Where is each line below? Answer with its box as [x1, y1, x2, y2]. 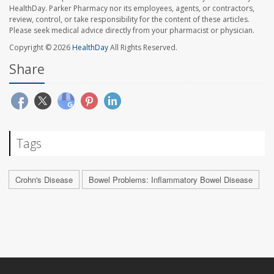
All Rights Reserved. [108, 42, 177, 53]
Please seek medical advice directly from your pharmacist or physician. [9, 25, 254, 36]
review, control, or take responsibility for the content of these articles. [9, 14, 250, 25]
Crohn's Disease [15, 174, 73, 186]
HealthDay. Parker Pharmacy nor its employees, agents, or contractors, [9, 3, 254, 14]
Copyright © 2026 [9, 42, 72, 53]
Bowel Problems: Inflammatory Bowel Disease [89, 174, 253, 186]
